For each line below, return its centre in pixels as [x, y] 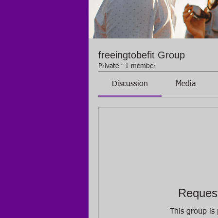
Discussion [130, 84]
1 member [140, 66]
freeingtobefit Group [142, 55]
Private [109, 66]
